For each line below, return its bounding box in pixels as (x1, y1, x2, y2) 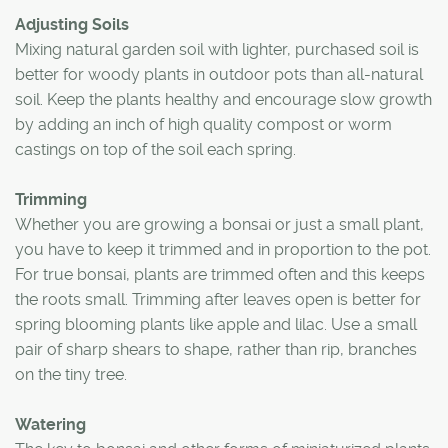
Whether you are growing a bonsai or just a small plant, (15, 214, 424, 234)
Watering (15, 414, 86, 434)
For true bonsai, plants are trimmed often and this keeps (15, 264, 425, 284)
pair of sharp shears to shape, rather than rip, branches (15, 339, 417, 359)
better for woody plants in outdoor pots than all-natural (15, 64, 423, 84)
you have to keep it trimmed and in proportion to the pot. (15, 239, 431, 259)
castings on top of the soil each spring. (15, 139, 296, 159)
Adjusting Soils (15, 14, 129, 34)
